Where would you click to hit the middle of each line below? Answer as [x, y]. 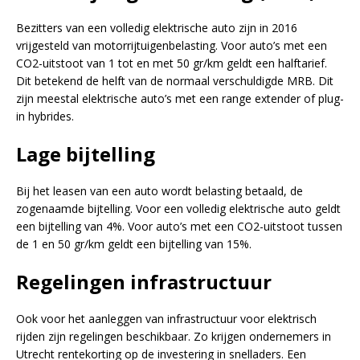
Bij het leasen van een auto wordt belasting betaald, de [160, 190]
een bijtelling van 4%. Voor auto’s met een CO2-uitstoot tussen [179, 226]
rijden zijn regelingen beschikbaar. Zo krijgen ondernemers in [174, 336]
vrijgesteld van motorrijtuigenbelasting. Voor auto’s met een [172, 45]
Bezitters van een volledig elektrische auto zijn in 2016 [157, 27]
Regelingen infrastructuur [144, 281]
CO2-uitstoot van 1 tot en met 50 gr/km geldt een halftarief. [172, 63]
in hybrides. [45, 116]
